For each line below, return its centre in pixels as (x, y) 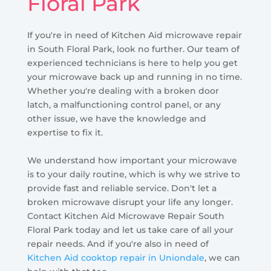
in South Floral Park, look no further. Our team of (133, 49)
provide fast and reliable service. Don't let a (122, 188)
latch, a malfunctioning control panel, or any (124, 105)
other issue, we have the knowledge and (116, 119)
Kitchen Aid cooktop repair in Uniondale (116, 258)
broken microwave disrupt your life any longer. (130, 202)
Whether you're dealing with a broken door (123, 91)
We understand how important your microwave (132, 161)
